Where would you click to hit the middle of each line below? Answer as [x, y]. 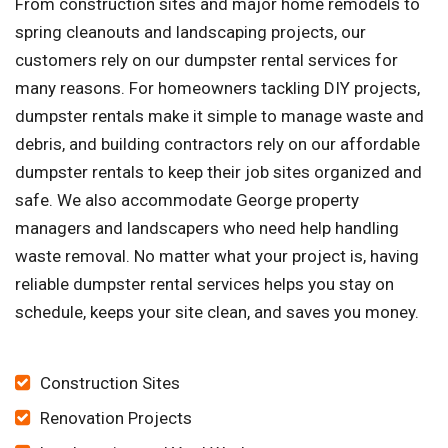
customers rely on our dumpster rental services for [206, 60]
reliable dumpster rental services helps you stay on [204, 284]
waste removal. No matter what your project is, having [217, 256]
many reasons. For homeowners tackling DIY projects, [217, 88]
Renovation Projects [116, 418]
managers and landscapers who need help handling [207, 228]
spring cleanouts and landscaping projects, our [190, 32]
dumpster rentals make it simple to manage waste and [219, 116]
